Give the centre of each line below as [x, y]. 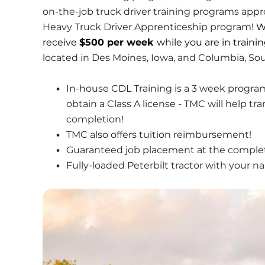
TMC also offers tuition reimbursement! [160, 135]
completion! [95, 119]
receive [61, 43]
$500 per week [118, 43]
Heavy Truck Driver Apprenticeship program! [149, 27]
